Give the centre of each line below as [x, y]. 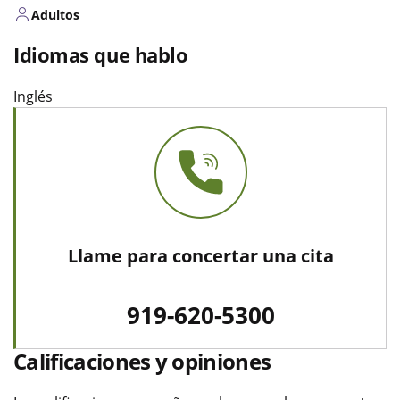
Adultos [55, 14]
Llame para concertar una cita [201, 255]
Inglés [33, 96]
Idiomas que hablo [101, 54]
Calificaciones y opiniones [142, 361]
